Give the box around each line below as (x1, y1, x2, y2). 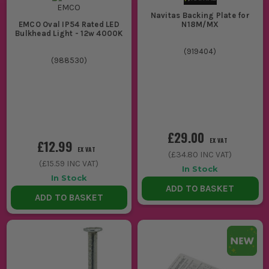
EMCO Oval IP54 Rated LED (18, 19, 119, 29)
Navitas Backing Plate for (150, 10, 250, 20)
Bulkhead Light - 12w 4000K (15, 28, 123, 38)
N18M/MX (181, 19, 219, 29)
